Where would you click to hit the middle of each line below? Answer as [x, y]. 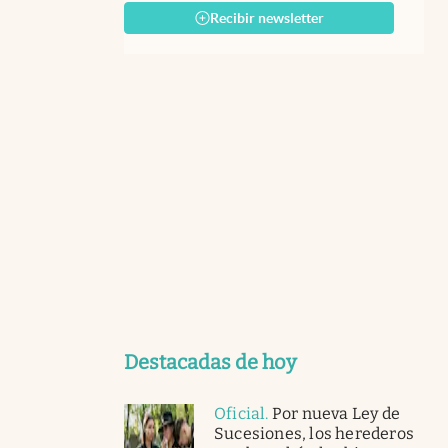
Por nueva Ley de [336, 414]
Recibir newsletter [266, 18]
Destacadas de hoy [210, 362]
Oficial [240, 414]
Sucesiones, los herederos [314, 434]
